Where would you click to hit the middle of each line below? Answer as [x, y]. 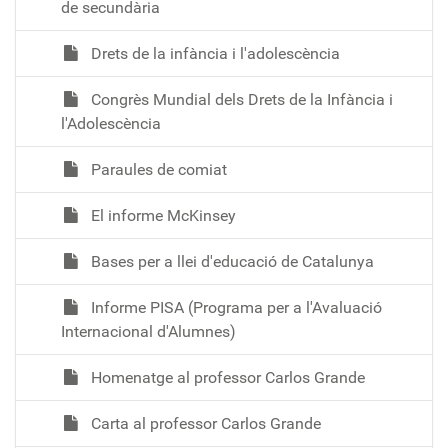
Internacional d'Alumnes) [148, 331]
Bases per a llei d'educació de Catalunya [230, 261]
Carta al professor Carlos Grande [204, 423]
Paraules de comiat [157, 169]
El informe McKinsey [161, 215]
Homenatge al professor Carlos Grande [226, 377]
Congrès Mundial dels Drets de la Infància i [240, 99]
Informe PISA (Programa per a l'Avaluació [234, 307]
